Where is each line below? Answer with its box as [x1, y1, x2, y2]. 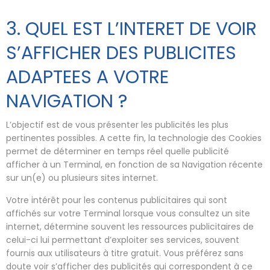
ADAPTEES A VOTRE [6, 64, 169, 90]
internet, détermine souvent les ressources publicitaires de [6, 220, 254, 233]
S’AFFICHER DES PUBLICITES [6, 40, 236, 66]
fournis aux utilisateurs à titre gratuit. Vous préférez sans [6, 246, 243, 259]
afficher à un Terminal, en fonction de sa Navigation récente [6, 158, 263, 171]
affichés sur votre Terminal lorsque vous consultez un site [6, 207, 250, 219]
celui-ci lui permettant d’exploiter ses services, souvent [6, 233, 239, 246]
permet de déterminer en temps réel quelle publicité [6, 145, 229, 157]
